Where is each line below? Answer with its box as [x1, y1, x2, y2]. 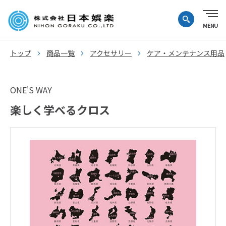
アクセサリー [90, 48, 132, 58]
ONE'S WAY [10, 84, 52, 96]
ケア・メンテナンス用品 [147, 48, 224, 58]
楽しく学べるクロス [10, 101, 110, 118]
